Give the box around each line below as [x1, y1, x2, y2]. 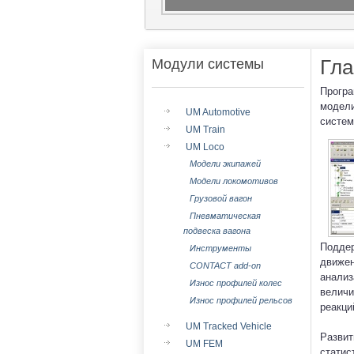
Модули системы [152, 56, 264, 72]
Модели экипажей [190, 159, 261, 168]
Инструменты [190, 243, 251, 253]
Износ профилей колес [190, 278, 282, 288]
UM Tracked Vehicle [186, 321, 272, 332]
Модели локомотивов [190, 176, 278, 186]
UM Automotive [186, 107, 250, 118]
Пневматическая [190, 211, 261, 220]
